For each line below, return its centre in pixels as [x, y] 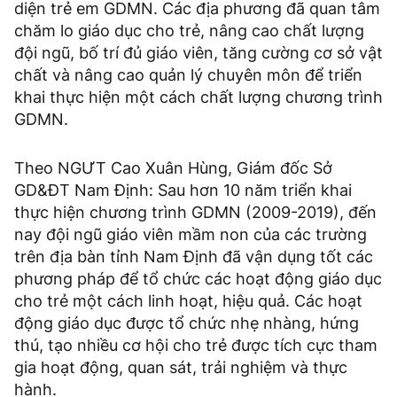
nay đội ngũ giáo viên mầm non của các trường [191, 235]
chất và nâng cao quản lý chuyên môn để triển [188, 75]
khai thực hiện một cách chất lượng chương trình [198, 97]
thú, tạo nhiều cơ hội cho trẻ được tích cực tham [196, 346]
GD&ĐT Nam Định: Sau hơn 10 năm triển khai [183, 191]
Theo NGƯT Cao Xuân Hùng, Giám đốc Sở [173, 168]
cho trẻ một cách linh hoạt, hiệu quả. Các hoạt [188, 301]
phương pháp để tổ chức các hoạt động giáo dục [198, 279]
